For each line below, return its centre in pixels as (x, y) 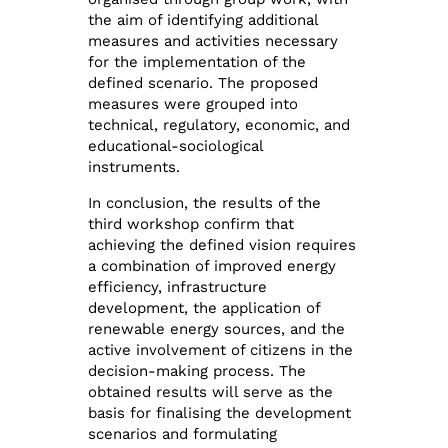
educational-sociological (176, 146)
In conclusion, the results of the (205, 202)
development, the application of (204, 307)
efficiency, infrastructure (178, 286)
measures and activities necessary (213, 41)
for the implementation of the (197, 62)
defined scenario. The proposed (203, 83)
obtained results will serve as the (211, 391)
